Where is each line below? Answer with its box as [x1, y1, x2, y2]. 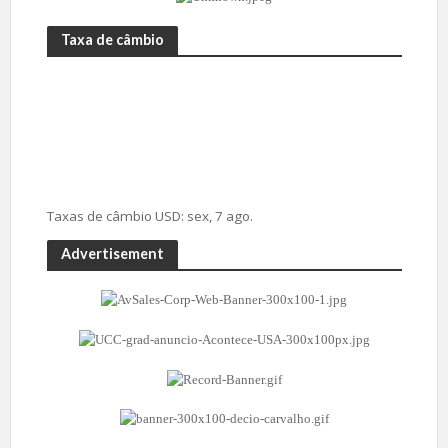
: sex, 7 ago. [180, 207, 253, 226]
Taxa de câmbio [60, 31, 164, 49]
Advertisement [60, 244, 164, 262]
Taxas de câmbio [46, 207, 155, 226]
